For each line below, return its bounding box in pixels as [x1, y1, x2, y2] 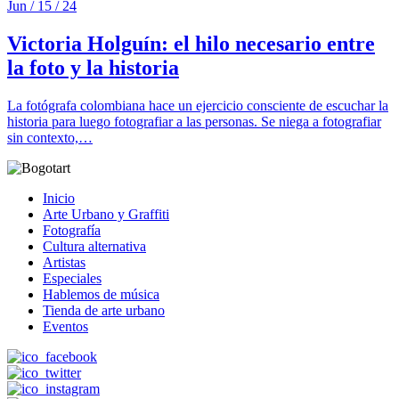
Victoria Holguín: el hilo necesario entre [7, 31, 375, 55]
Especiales [43, 270, 102, 286]
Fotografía [43, 222, 101, 238]
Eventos [43, 318, 88, 334]
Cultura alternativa [43, 238, 146, 254]
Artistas [43, 254, 85, 270]
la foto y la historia [7, 55, 179, 79]
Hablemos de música [43, 286, 159, 302]
